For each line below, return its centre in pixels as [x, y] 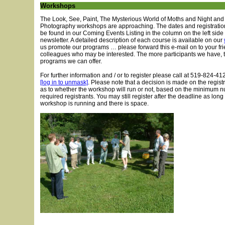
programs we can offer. [71, 61]
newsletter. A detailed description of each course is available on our [132, 40]
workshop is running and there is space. [94, 103]
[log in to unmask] [64, 82]
